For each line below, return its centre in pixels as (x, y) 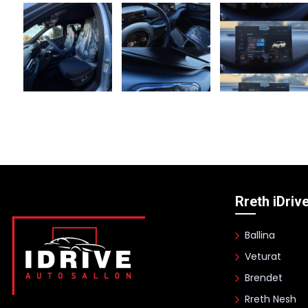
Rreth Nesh (271, 299)
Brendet (264, 277)
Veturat (263, 256)
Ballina (260, 235)
